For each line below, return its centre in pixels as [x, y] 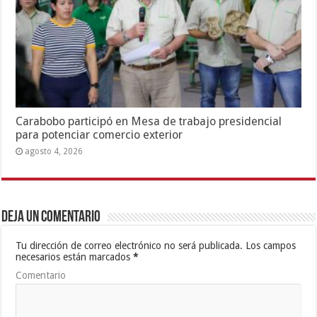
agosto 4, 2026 [54, 152]
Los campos [270, 246]
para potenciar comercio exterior [99, 135]
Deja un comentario [51, 218]
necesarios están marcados [75, 257]
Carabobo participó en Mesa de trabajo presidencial [149, 122]
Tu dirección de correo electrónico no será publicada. [129, 246]
